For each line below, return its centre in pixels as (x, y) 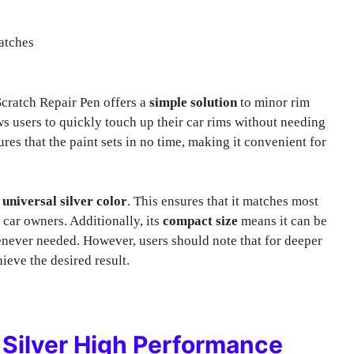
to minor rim (273, 102)
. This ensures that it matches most (223, 201)
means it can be (282, 221)
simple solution (193, 102)
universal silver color (65, 201)
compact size (200, 221)
